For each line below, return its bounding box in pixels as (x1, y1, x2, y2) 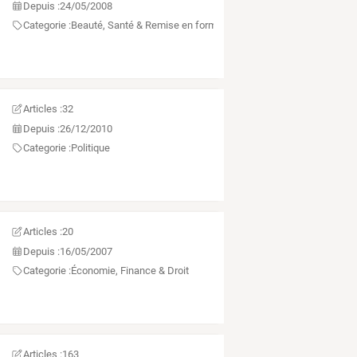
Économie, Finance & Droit (70, 265, 189, 277)
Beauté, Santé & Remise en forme (70, 19, 222, 32)
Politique (70, 142, 110, 155)
